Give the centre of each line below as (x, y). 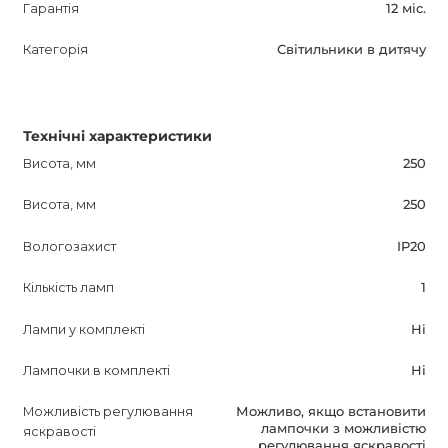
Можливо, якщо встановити (330, 412)
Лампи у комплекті (83, 329)
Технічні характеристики (117, 136)
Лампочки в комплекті (96, 371)
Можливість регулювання (107, 412)
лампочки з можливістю (343, 429)
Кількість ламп (68, 288)
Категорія (55, 50)
